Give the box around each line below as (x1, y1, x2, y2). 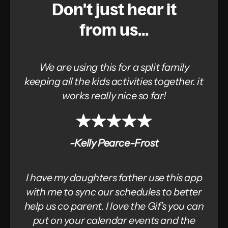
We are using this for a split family (39, 61, 189, 73)
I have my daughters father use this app (25, 171, 203, 184)
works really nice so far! (62, 89, 166, 102)
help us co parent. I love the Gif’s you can (24, 199, 204, 212)
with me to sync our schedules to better (26, 185, 202, 198)
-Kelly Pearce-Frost (69, 136, 159, 149)
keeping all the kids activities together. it (24, 75, 204, 88)
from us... (79, 19, 149, 40)
